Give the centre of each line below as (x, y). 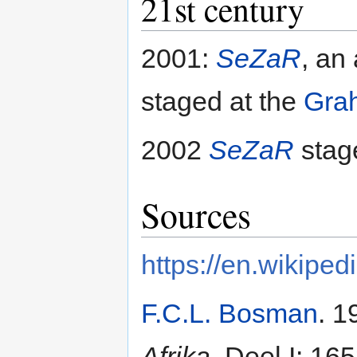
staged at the (222, 102)
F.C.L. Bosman (229, 313)
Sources (196, 214)
